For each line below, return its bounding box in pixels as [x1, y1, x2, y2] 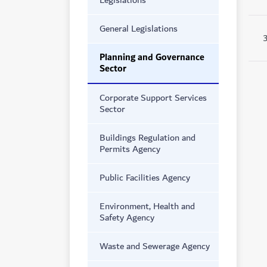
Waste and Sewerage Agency [100, 238, 210, 254]
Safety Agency [100, 210, 154, 225]
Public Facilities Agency [100, 170, 190, 185]
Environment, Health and [100, 198, 195, 214]
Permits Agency [100, 141, 160, 157]
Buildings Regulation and [100, 130, 195, 145]
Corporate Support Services [100, 90, 207, 105]
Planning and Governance [100, 49, 204, 66]
